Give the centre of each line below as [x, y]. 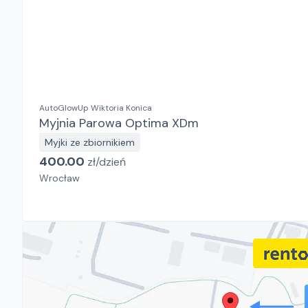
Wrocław [59, 178]
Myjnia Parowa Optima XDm [119, 123]
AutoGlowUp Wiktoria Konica [96, 108]
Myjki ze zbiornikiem [90, 142]
